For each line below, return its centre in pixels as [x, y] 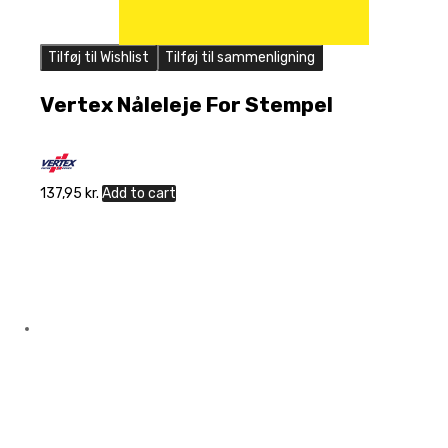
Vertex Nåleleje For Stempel [186, 104]
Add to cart [139, 193]
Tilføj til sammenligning [240, 58]
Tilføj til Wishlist [98, 58]
